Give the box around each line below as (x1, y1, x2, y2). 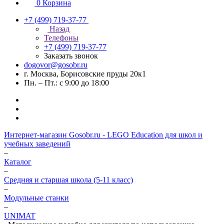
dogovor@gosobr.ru (24, 60, 87, 69)
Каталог (4, 157, 31, 166)
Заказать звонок (44, 51, 98, 60)
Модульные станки (4, 193, 69, 202)
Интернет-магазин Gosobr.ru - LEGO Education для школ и (4, 130, 202, 139)
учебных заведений (4, 139, 70, 148)
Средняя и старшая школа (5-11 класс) (4, 175, 133, 184)
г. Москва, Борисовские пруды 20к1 (24, 69, 146, 78)
